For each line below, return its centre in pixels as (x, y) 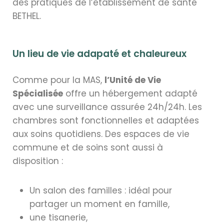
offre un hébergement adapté (130, 93)
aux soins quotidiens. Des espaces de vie (101, 134)
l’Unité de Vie (133, 80)
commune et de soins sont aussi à (88, 147)
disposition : (38, 161)
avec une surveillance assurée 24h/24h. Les (107, 107)
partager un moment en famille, (99, 204)
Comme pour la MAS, (58, 80)
